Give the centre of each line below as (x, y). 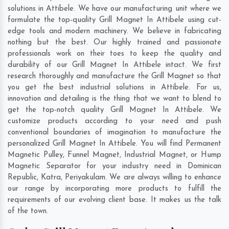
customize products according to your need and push (114, 121)
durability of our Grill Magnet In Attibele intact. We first (114, 65)
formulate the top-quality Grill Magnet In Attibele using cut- (114, 20)
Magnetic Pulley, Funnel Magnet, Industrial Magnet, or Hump (114, 155)
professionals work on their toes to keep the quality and (114, 54)
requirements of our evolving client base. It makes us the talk (114, 200)
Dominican (204, 166)
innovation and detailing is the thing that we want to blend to (114, 99)
